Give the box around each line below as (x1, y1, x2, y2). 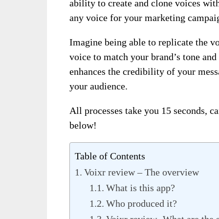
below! (69, 119, 97, 131)
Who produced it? (106, 197, 177, 209)
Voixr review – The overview (84, 166, 199, 177)
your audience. (69, 80, 128, 91)
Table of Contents (75, 150, 145, 161)
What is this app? (106, 182, 175, 193)
